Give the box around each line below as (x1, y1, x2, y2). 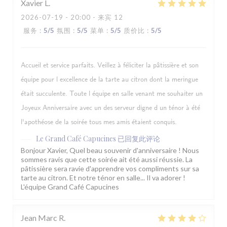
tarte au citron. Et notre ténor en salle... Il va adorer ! (21, 173, 185, 182)
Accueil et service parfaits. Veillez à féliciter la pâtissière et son (21, 61, 199, 70)
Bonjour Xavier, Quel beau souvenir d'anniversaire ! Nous (21, 146, 199, 155)
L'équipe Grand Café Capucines (21, 182, 119, 192)
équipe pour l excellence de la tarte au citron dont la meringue (21, 75, 198, 85)
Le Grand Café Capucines (36, 134, 116, 144)
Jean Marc (21, 213, 57, 223)
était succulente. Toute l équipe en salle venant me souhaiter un (21, 89, 203, 99)
